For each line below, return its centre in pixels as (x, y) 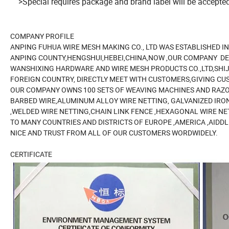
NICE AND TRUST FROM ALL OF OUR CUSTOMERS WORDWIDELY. (114, 133)
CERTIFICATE (31, 154)
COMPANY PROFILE (42, 36)
